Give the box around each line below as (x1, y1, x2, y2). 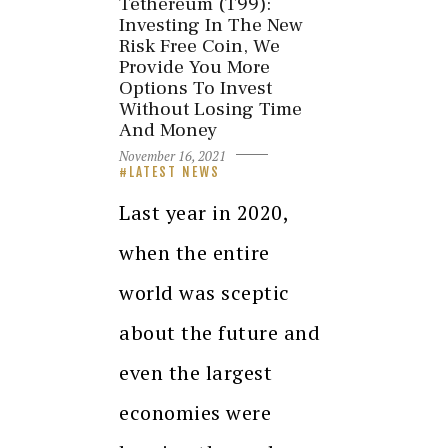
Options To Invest (119, 75, 272, 102)
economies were (119, 398, 271, 426)
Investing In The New (119, 12, 303, 39)
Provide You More (119, 54, 270, 81)
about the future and (119, 318, 320, 346)
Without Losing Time (119, 96, 302, 123)
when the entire (119, 238, 270, 266)
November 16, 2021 (119, 146, 226, 165)
